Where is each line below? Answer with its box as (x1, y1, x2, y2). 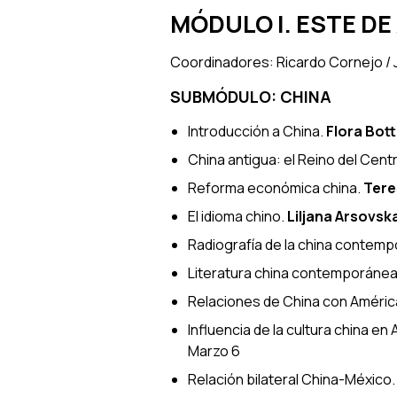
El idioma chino (188, 206, 281, 226)
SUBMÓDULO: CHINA (170, 85, 331, 107)
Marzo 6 (188, 340, 240, 361)
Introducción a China (188, 121, 320, 141)
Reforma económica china (188, 177, 357, 198)
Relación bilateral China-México (188, 369, 392, 389)
